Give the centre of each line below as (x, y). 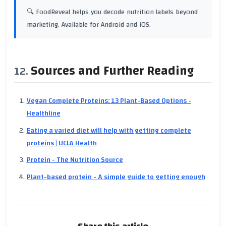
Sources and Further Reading (112, 71)
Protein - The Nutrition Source (75, 160)
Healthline (43, 114)
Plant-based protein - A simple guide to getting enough (116, 177)
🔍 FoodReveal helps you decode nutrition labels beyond (112, 12)
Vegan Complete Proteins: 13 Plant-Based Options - (109, 101)
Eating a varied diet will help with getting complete (109, 130)
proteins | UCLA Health (62, 143)
